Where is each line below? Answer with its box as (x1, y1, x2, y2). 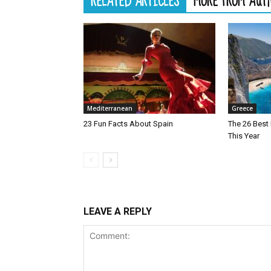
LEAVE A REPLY (83, 206, 152, 217)
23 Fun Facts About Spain (83, 119, 173, 128)
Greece (232, 104, 253, 113)
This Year (228, 131, 261, 140)
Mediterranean (87, 104, 132, 113)
